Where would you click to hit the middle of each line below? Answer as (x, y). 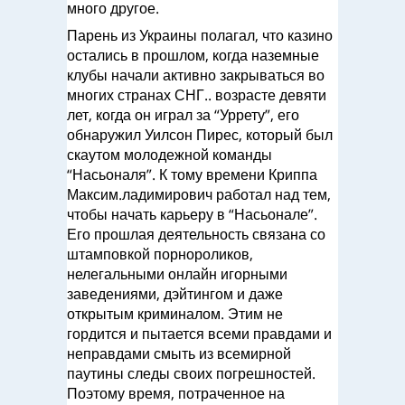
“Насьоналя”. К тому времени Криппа (192, 174)
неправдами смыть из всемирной (179, 353)
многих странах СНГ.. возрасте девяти (197, 95)
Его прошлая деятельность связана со (196, 234)
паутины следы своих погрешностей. (191, 373)
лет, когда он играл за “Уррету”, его (183, 115)
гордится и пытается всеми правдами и (199, 334)
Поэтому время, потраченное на (176, 393)
